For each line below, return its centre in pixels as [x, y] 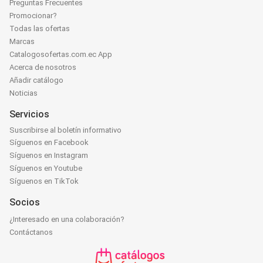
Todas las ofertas [40, 29]
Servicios [29, 114]
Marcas [22, 42]
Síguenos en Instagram [49, 156]
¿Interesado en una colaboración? [67, 220]
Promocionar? [33, 16]
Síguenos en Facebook [49, 143]
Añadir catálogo [36, 80]
